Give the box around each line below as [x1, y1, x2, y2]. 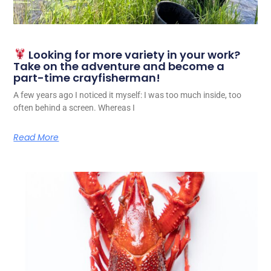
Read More [13, 131, 59, 143]
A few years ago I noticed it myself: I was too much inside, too [13, 90, 242, 100]
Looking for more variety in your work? [25, 47, 240, 62]
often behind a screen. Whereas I [13, 102, 135, 113]
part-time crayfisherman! [13, 70, 161, 85]
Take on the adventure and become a [13, 58, 225, 74]
